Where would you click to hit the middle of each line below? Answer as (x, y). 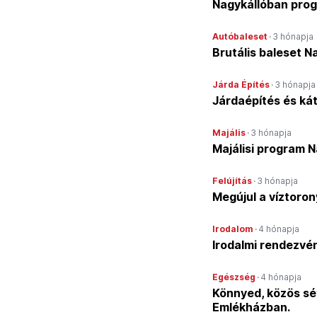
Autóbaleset (240, 36)
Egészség (234, 277)
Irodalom (233, 229)
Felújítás (232, 181)
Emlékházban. (251, 307)
